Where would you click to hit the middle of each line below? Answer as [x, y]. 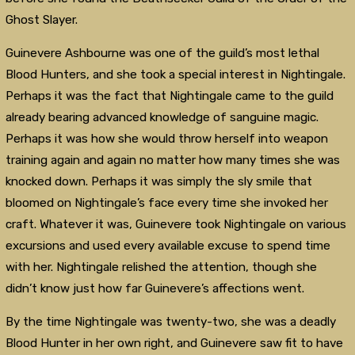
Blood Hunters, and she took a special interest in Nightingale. [175, 74]
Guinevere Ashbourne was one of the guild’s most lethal [162, 53]
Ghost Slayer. [41, 19]
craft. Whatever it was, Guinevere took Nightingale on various [176, 224]
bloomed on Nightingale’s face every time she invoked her [166, 202]
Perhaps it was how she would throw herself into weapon [166, 138]
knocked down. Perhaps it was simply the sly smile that [158, 181]
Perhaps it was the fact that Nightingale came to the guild [169, 95]
